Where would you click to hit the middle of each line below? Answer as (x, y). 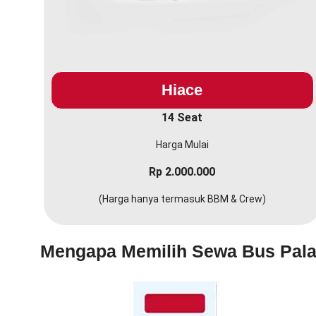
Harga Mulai (182, 145)
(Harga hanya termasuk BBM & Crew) (182, 199)
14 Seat (182, 118)
